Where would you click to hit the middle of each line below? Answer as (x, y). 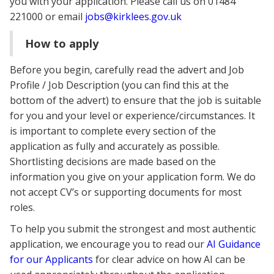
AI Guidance (234, 244)
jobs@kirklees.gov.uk (133, 17)
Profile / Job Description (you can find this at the (119, 85)
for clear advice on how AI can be (169, 260)
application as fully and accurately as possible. (115, 146)
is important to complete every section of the (113, 131)
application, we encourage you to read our (108, 244)
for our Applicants (51, 260)
